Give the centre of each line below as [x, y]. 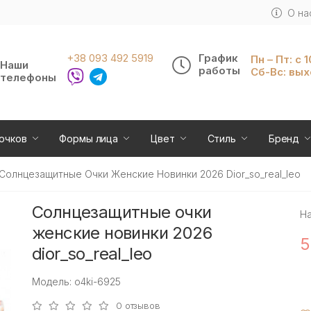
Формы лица [89, 138]
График [218, 58]
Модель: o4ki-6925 [76, 281]
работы [219, 71]
